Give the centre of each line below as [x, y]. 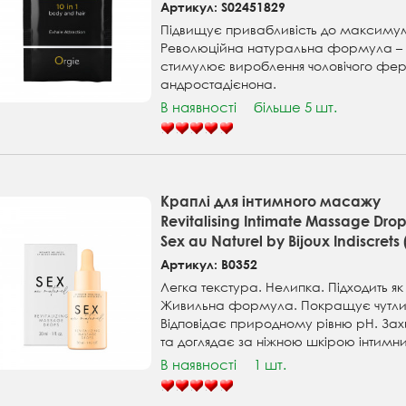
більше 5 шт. [296, 107]
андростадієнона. [219, 84]
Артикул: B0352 [209, 265]
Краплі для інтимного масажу [271, 201]
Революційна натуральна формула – [282, 48]
